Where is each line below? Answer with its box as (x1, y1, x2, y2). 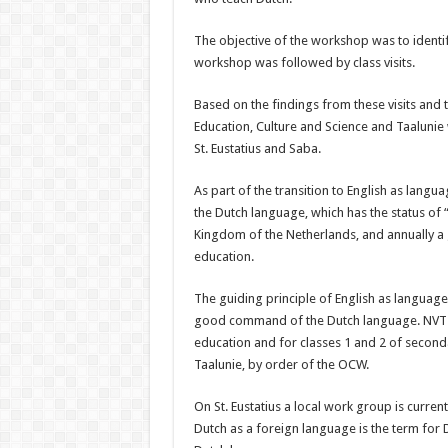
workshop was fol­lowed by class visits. (193, 55, 415, 70)
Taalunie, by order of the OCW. (193, 357, 369, 372)
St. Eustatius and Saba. (193, 141, 321, 156)
